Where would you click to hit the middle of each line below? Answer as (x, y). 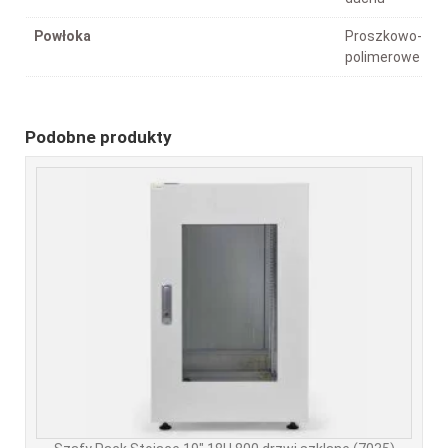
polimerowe (382, 56)
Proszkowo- (383, 35)
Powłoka (62, 35)
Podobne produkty (98, 137)
